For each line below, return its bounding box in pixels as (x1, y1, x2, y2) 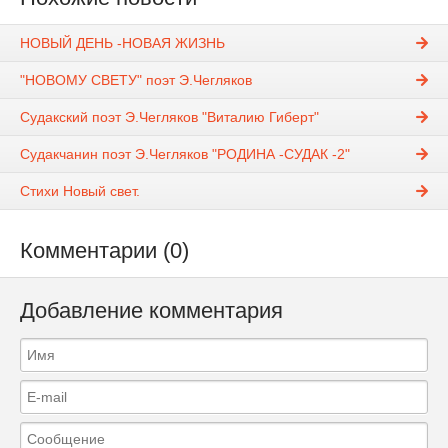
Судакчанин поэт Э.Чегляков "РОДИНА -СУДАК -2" (20, 146, 350, 163)
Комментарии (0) (20, 238, 189, 264)
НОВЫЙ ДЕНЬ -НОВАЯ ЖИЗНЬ (20, 35, 225, 52)
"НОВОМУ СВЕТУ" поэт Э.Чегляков (20, 72, 252, 89)
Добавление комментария (20, 298, 283, 324)
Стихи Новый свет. (20, 183, 140, 200)
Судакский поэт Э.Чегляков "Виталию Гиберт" (20, 109, 319, 126)
